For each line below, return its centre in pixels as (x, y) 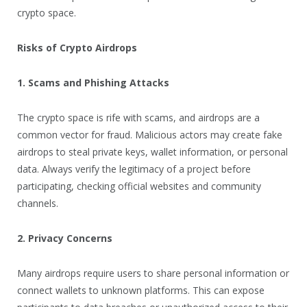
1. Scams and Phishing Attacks (93, 82)
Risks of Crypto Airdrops (77, 47)
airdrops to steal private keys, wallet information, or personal (152, 151)
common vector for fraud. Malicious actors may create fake (150, 134)
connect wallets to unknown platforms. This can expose (141, 290)
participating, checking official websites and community (139, 186)
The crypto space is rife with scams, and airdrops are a (138, 117)
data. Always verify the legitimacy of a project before (134, 169)
